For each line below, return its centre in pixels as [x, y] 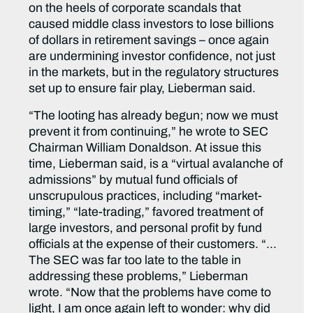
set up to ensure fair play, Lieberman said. [143, 89]
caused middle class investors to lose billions [152, 24]
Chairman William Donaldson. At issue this [145, 148]
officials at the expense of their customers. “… [153, 245]
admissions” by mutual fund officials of [133, 180]
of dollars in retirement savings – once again [149, 41]
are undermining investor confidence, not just [152, 57]
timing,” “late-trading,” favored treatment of [146, 212]
